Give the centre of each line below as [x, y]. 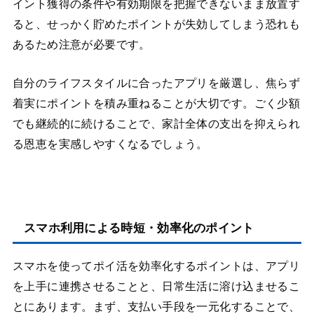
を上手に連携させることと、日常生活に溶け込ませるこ [156, 286]
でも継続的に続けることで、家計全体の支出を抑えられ [156, 124]
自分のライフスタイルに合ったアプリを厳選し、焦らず [156, 83]
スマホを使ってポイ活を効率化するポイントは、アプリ [156, 266]
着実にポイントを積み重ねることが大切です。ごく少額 [156, 104]
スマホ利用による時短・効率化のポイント [139, 228]
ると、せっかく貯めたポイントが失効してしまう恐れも [156, 25]
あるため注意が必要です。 [81, 45]
